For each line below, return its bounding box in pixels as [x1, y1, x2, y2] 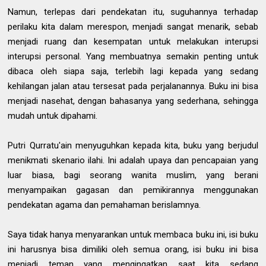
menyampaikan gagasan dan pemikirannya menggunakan [8, 185, 258, 195]
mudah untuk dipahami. [8, 110, 98, 121]
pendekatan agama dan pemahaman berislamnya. [8, 199, 204, 210]
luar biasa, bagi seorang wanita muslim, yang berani [8, 170, 258, 180]
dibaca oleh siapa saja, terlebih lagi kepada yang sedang [8, 66, 258, 77]
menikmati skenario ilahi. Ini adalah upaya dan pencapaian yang [8, 155, 258, 166]
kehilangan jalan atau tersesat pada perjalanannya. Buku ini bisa [8, 81, 258, 91]
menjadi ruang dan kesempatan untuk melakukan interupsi [8, 36, 258, 47]
